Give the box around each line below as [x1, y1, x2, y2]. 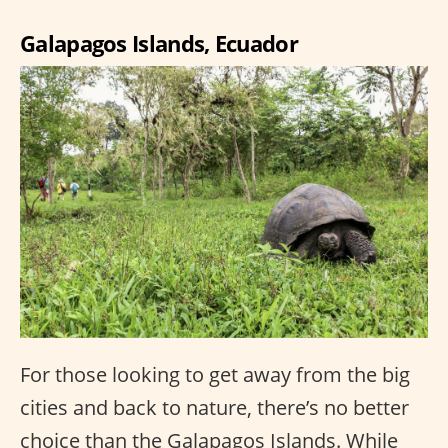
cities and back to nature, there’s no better [20, 394, 409, 422]
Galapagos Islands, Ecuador [20, 28, 298, 59]
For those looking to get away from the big [20, 361, 410, 389]
